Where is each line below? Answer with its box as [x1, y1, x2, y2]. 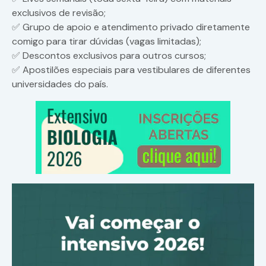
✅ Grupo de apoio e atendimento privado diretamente [12, 21, 250, 34]
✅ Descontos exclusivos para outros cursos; [12, 49, 206, 62]
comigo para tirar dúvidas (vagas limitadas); [12, 35, 201, 48]
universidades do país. [12, 78, 108, 91]
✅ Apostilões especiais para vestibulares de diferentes [12, 64, 251, 77]
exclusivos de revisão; [12, 7, 106, 20]
